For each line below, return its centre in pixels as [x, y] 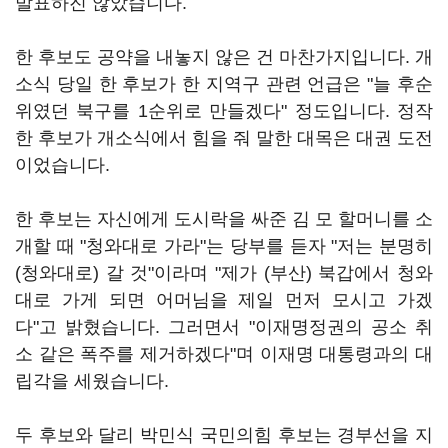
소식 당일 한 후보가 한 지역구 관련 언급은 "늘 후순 [224, 84]
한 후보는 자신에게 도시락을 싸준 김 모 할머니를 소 [224, 219]
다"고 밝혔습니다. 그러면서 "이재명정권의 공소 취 [224, 327]
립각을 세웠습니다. [92, 381]
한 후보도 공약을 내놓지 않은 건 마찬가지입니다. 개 [224, 57]
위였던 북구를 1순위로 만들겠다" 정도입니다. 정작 [224, 111]
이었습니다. [62, 165]
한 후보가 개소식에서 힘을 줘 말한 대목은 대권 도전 [224, 138]
